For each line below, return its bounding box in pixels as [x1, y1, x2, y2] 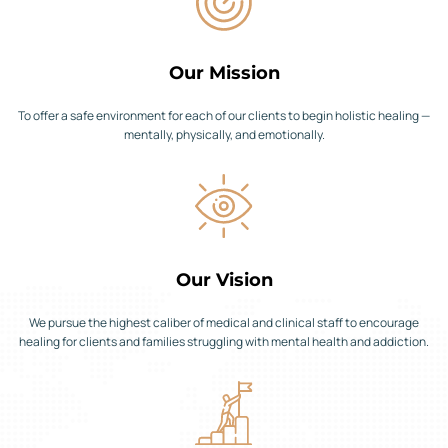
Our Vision [175, 268, 273, 291]
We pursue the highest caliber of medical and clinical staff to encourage [29, 313, 419, 331]
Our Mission [168, 61, 280, 84]
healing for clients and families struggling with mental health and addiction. [19, 332, 429, 350]
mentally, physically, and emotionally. [123, 125, 325, 143]
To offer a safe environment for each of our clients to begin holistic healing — [18, 106, 430, 124]
